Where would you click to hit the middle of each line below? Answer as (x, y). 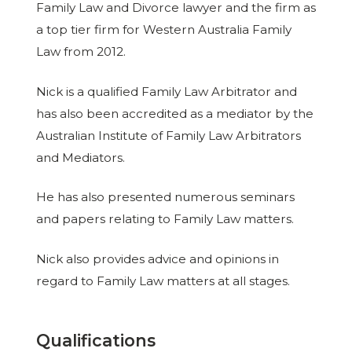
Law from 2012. (81, 51)
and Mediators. (80, 157)
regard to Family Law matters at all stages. (163, 281)
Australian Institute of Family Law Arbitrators (168, 135)
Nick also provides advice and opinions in (157, 259)
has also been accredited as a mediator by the (174, 113)
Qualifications (95, 340)
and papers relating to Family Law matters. (165, 219)
